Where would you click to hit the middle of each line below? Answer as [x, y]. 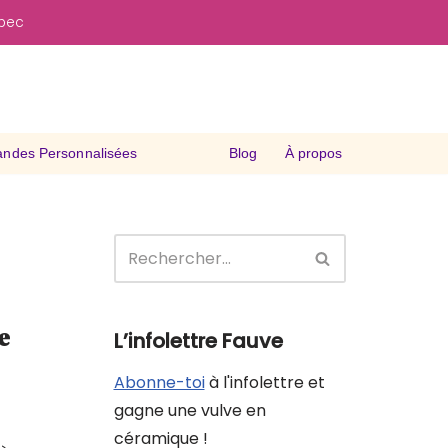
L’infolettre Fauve [198, 340]
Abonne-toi [159, 382]
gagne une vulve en [189, 410]
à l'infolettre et [264, 382]
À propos [313, 153]
